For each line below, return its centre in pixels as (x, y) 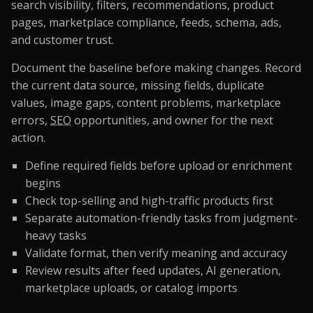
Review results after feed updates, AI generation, (153, 270)
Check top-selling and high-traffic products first (149, 201)
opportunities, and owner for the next (172, 120)
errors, (31, 120)
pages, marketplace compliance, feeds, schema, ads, (146, 22)
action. (28, 138)
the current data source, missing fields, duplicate (138, 85)
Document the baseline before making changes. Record (156, 68)
